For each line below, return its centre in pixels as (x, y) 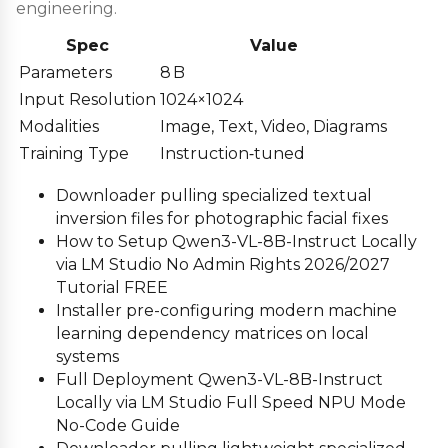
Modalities (59, 126)
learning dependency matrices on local (212, 333)
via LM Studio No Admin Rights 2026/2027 (223, 264)
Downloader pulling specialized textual (214, 195)
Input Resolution (87, 99)
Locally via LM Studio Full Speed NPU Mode (231, 402)
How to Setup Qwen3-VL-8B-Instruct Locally (236, 241)
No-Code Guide (118, 425)
